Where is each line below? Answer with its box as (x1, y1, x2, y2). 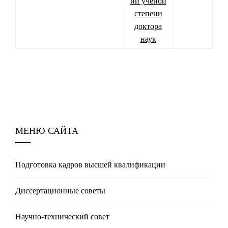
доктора (134, 22, 162, 31)
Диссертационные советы (15, 186, 105, 195)
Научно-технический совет (15, 212, 109, 221)
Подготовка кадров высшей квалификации (15, 160, 165, 169)
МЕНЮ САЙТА (15, 126, 78, 136)
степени (134, 9, 162, 18)
